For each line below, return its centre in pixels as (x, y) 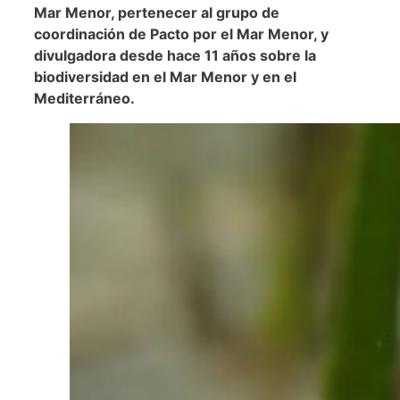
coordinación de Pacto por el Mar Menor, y (181, 33)
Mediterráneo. (84, 98)
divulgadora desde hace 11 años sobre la (175, 55)
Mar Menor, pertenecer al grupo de (157, 12)
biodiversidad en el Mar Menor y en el (165, 76)
